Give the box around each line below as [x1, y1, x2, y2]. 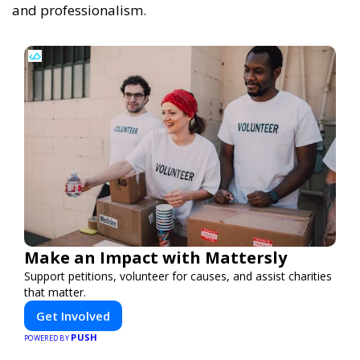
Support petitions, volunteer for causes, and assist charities [24, 268, 332, 284]
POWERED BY [24, 333, 72, 343]
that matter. [24, 284, 86, 300]
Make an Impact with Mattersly [24, 247, 287, 268]
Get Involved [36, 308, 110, 324]
